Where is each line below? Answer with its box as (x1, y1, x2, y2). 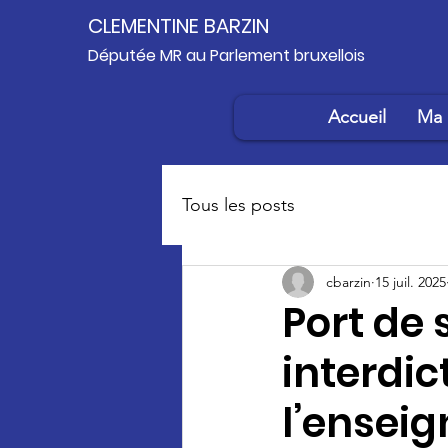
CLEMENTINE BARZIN (88, 12, 269, 40)
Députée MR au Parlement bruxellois (88, 44, 365, 67)
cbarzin (326, 272, 371, 291)
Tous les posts (182, 193, 295, 216)
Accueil (328, 106, 386, 128)
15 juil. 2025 (375, 272, 446, 291)
